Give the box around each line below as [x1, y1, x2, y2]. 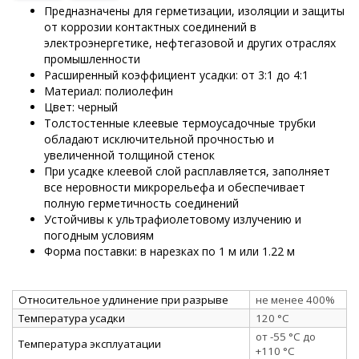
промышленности [44, 50, 140, 67]
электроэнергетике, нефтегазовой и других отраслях [44, 34, 336, 50]
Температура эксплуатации [18, 336, 161, 351]
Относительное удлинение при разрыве [18, 292, 228, 307]
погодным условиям [44, 227, 154, 243]
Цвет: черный [44, 99, 118, 115]
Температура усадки [18, 310, 125, 325]
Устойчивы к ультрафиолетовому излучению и [44, 211, 301, 227]
